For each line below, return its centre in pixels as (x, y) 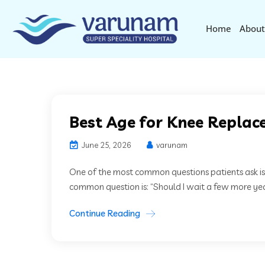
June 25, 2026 (106, 145)
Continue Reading (105, 213)
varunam (171, 145)
